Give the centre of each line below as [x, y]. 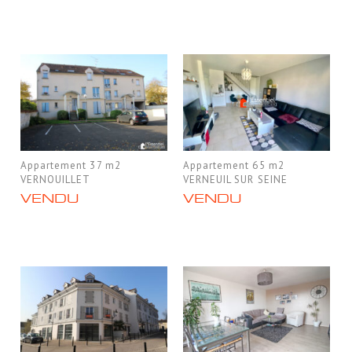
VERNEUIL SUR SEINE [235, 180]
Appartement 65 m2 [234, 166]
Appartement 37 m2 [71, 166]
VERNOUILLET [56, 180]
